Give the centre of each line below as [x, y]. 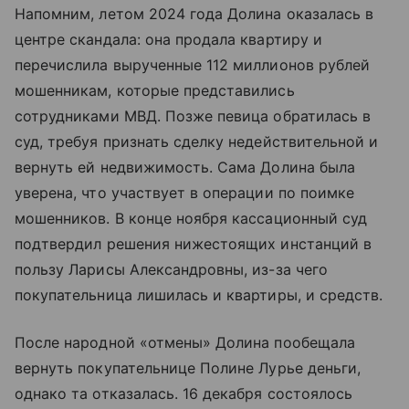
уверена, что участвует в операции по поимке [185, 193]
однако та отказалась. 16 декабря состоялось [184, 394]
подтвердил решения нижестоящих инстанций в [194, 244]
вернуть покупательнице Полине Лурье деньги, [188, 368]
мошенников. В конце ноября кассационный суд [191, 219]
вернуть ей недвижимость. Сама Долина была [185, 168]
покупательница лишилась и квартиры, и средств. [199, 295]
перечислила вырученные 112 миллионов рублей [193, 65]
